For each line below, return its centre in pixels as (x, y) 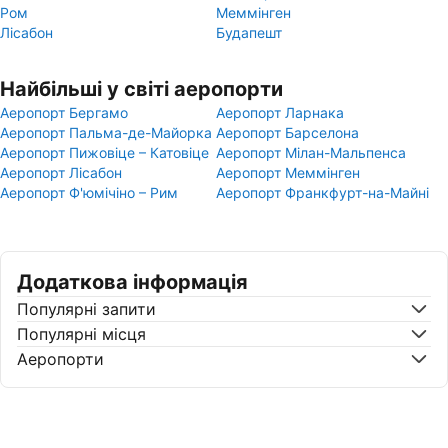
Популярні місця (81, 334)
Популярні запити (86, 309)
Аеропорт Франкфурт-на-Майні (322, 192)
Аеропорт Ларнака (280, 112)
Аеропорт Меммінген (288, 172)
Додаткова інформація (132, 282)
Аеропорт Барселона (287, 132)
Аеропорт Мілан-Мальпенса (311, 152)
